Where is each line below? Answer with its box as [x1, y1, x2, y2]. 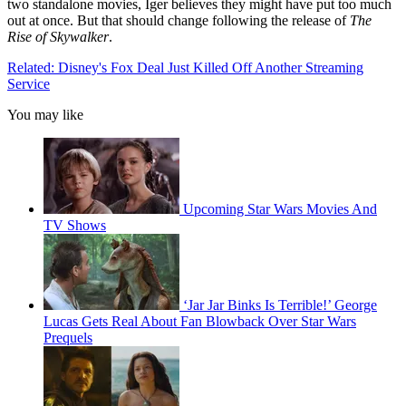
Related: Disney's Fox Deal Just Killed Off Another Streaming [7, 60, 363, 76]
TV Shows [43, 217, 106, 234]
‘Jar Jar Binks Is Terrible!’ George [183, 297, 377, 314]
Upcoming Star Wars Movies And [183, 201, 377, 217]
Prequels [43, 330, 92, 346]
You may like [7, 107, 83, 123]
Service [7, 76, 50, 92]
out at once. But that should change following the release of [7, 13, 350, 29]
